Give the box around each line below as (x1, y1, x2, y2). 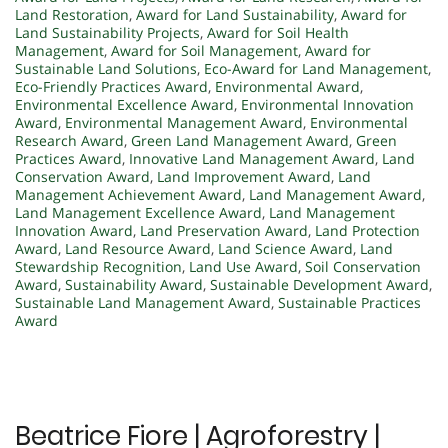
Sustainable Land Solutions (15, 59, 197, 79)
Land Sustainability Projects (15, 23, 200, 43)
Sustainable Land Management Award (15, 293, 271, 313)
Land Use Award (189, 257, 298, 277)
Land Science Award (218, 239, 353, 259)
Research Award (15, 131, 124, 151)
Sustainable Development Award (210, 275, 429, 295)
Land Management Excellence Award (15, 203, 262, 223)
